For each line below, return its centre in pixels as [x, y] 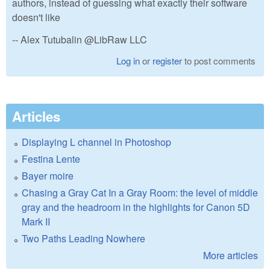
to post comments [219, 61]
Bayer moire [48, 176]
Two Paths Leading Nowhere [83, 239]
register [168, 61]
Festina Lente [51, 159]
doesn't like [36, 17]
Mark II [36, 222]
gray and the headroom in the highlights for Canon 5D [136, 207]
